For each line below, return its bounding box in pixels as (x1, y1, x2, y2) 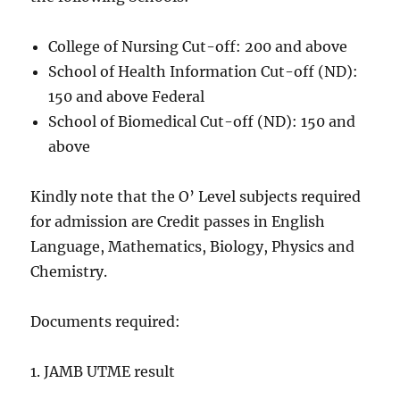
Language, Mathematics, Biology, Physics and (30, 237, 355, 255)
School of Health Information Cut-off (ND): (48, 62, 359, 80)
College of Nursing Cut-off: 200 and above (48, 37, 348, 55)
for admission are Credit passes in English (30, 212, 326, 230)
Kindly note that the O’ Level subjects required (30, 187, 362, 205)
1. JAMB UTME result (30, 362, 179, 380)
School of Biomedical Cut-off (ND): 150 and (48, 112, 356, 130)
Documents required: (30, 312, 181, 330)
